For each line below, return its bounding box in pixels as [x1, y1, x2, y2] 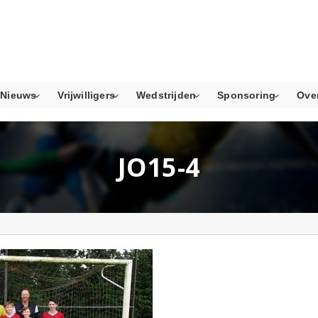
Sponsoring [217, 89, 276, 102]
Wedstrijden [136, 89, 197, 102]
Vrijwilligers [57, 89, 116, 102]
